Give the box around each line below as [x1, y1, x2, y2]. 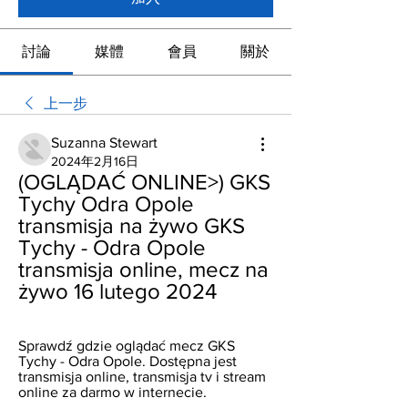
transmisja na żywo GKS [18, 213, 245, 238]
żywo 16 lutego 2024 [18, 279, 217, 303]
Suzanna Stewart [51, 135, 158, 150]
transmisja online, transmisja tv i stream [18, 369, 266, 384]
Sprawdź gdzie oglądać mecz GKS [18, 338, 235, 353]
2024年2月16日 [51, 154, 138, 168]
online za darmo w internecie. [18, 384, 207, 400]
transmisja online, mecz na [18, 257, 269, 281]
